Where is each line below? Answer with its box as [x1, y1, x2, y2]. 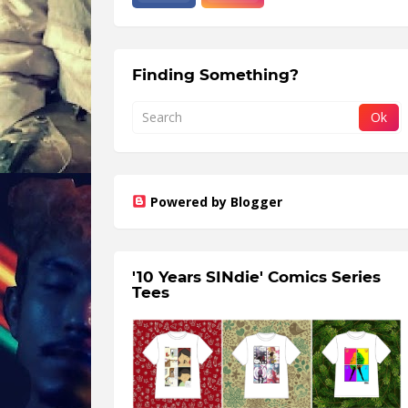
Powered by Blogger [150, 192, 282, 210]
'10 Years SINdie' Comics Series [132, 267, 381, 286]
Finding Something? [132, 65, 299, 84]
